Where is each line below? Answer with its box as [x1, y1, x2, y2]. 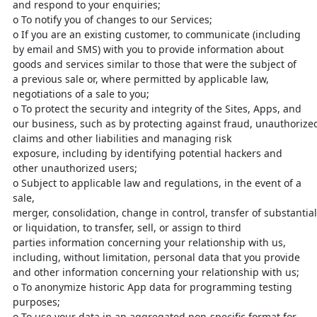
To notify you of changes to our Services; [21, 13, 212, 26]
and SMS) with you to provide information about [56, 42, 284, 56]
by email [13, 42, 56, 56]
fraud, [224, 117, 253, 130]
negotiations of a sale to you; [13, 87, 149, 100]
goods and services [13, 57, 107, 71]
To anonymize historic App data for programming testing [21, 280, 292, 294]
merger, [13, 206, 52, 219]
